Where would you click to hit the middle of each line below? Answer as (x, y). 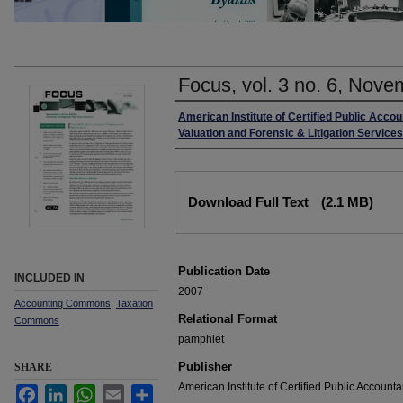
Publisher (205, 367)
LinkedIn (88, 391)
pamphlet (201, 339)
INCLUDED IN (49, 278)
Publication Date (224, 271)
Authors (204, 119)
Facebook (62, 391)
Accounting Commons (63, 303)
